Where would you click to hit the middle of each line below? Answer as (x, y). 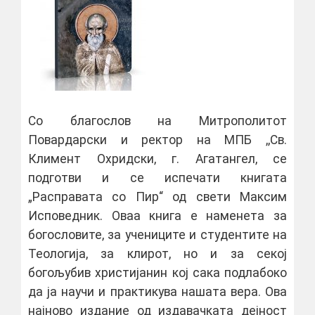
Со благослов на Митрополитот (157, 121)
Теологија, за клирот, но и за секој (157, 254)
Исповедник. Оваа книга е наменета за (157, 216)
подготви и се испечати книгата (157, 178)
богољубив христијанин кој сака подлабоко (157, 273)
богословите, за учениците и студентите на (157, 235)
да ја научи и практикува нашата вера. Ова (157, 292)
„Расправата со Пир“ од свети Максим (157, 197)
